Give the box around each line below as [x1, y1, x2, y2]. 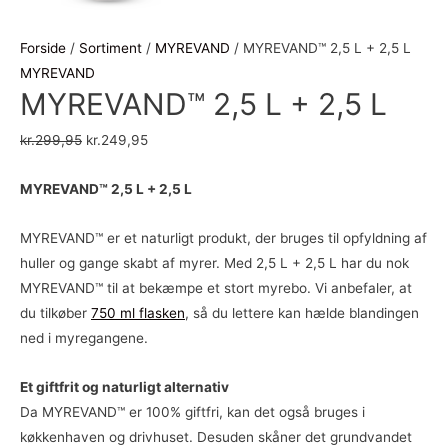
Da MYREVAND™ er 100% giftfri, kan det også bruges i [20, 403, 365, 420]
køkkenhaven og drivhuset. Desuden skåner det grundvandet [20, 428, 412, 445]
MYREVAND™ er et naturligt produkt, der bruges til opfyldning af [20, 229, 427, 246]
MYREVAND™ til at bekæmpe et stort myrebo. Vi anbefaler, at [20, 279, 412, 296]
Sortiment [79, 40, 142, 57]
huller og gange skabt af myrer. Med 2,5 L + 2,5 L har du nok [20, 254, 409, 271]
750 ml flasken [91, 304, 185, 321]
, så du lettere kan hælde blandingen [185, 304, 419, 321]
